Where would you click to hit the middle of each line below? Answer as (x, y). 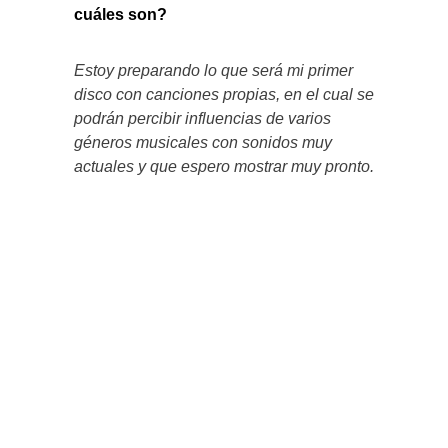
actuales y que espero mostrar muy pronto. (224, 167)
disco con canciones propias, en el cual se (224, 95)
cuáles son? (120, 15)
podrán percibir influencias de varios (202, 119)
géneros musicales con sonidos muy (203, 143)
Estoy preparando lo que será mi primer (213, 71)
